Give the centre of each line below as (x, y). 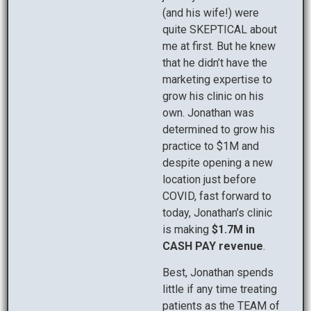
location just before (209, 180)
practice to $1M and (211, 146)
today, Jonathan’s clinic (217, 213)
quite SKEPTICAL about (220, 30)
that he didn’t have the (215, 63)
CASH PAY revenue (213, 246)
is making (187, 230)
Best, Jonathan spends (218, 273)
